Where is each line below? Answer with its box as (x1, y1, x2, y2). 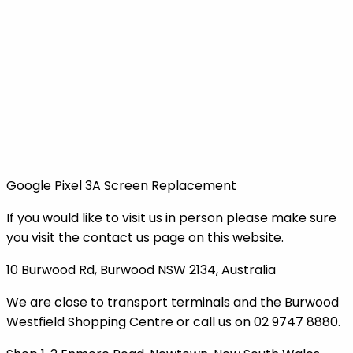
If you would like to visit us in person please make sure (6, 208, 336, 227)
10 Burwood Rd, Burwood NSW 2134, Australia (6, 260, 276, 279)
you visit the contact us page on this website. (6, 228, 284, 247)
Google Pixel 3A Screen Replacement (6, 176, 236, 195)
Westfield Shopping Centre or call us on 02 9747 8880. (6, 312, 340, 331)
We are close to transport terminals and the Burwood (6, 292, 339, 311)
